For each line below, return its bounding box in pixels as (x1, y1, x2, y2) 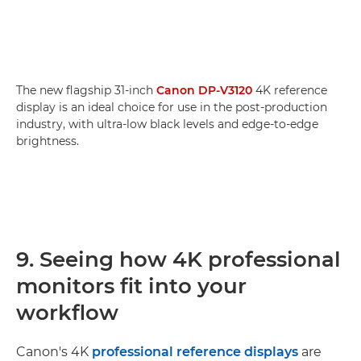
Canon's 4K (16, 343, 92, 359)
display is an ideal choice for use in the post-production (16, 99, 327, 114)
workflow (16, 299, 118, 326)
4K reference (252, 82, 327, 98)
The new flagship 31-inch (16, 82, 156, 98)
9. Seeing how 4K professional (16, 246, 341, 272)
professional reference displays (92, 343, 298, 359)
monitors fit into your (16, 272, 247, 299)
